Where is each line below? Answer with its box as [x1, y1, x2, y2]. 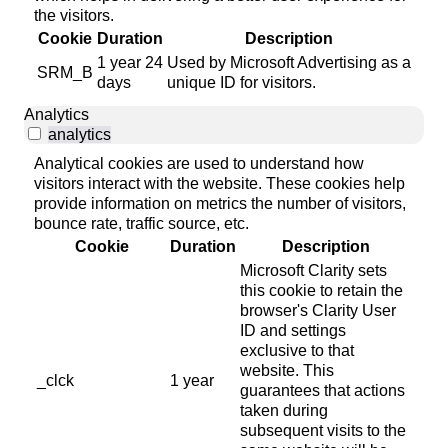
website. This [240, 361, 334, 379]
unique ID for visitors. [167, 73, 316, 91]
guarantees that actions [240, 381, 405, 399]
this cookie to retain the [240, 281, 403, 299]
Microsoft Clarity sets [240, 261, 387, 279]
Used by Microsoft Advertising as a [167, 53, 411, 71]
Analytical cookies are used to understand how [34, 154, 364, 172]
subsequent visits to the [240, 421, 406, 439]
